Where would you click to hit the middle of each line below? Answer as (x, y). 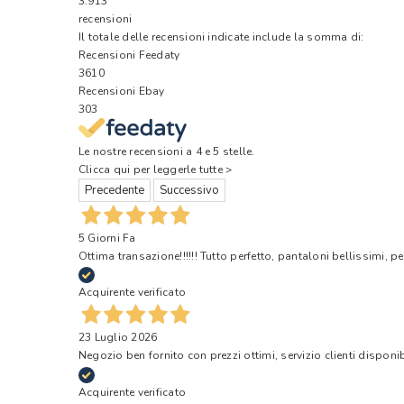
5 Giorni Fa (107, 239)
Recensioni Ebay (122, 91)
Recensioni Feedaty (129, 55)
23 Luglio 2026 (118, 338)
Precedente (115, 191)
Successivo (190, 191)
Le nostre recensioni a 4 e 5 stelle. (167, 152)
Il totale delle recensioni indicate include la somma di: (221, 37)
